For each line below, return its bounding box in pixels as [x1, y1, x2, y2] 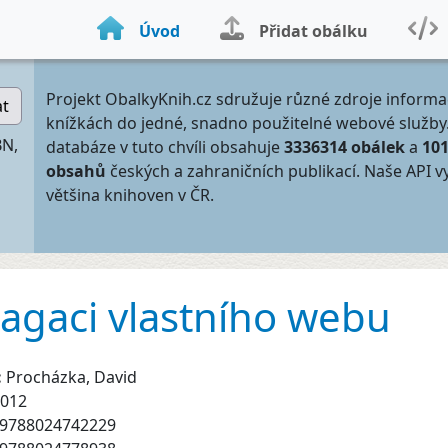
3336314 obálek [284, 136, 405, 158]
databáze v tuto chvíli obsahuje [46, 136, 284, 158]
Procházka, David [6, 366, 137, 388]
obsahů [46, 160, 106, 182]
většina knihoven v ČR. [46, 184, 214, 206]
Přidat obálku [259, 20, 368, 42]
